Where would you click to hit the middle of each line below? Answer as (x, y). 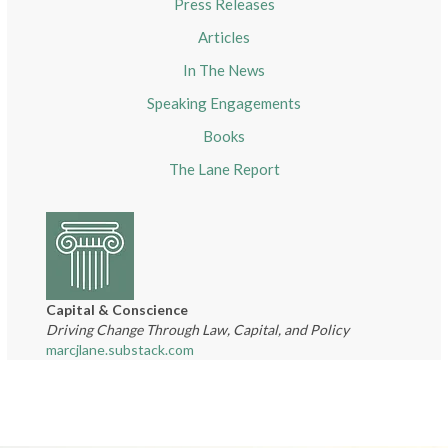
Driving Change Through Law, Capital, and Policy (198, 330)
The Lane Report (224, 169)
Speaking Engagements (224, 103)
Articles (224, 37)
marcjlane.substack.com (120, 350)
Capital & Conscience (117, 310)
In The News (224, 70)
